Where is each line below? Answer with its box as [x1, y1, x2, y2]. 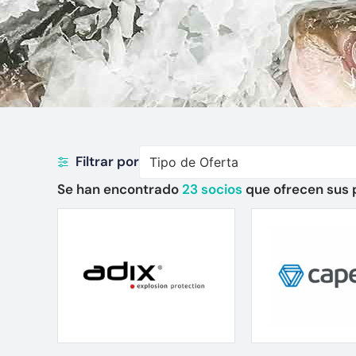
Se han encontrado [57, 180, 182, 198]
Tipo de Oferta [149, 153, 238, 170]
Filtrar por [75, 153, 139, 171]
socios [198, 180, 246, 198]
